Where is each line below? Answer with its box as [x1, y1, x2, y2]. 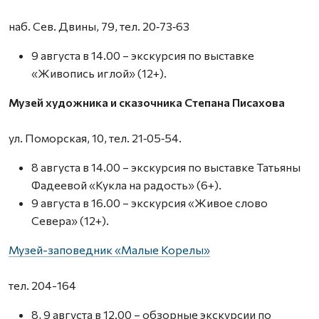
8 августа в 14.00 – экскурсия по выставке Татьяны [31, 159, 300, 174]
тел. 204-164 [9, 278, 76, 292]
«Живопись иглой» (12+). [31, 66, 167, 80]
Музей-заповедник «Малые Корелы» [9, 242, 210, 256]
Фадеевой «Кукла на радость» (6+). [31, 177, 221, 192]
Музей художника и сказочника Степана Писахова [9, 95, 285, 109]
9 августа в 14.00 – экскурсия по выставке [31, 48, 254, 62]
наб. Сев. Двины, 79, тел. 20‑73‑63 [9, 19, 189, 33]
